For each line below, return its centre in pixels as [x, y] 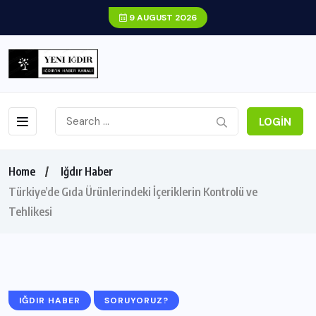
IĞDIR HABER [50, 300]
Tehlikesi [30, 211]
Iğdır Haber [87, 171]
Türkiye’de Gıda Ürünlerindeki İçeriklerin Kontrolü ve [133, 192]
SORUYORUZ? [136, 300]
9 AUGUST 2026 [162, 18]
